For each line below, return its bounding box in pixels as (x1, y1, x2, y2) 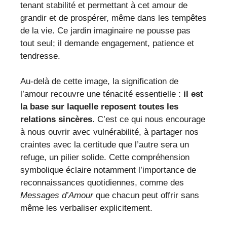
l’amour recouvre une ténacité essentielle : (20, 89, 183, 99)
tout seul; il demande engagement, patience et (20, 38, 194, 48)
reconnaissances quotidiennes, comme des (20, 178, 184, 188)
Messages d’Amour (20, 191, 93, 201)
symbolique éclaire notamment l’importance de (20, 165, 196, 175)
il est (183, 89, 203, 99)
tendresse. (20, 51, 60, 61)
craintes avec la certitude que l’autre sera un (20, 140, 189, 150)
